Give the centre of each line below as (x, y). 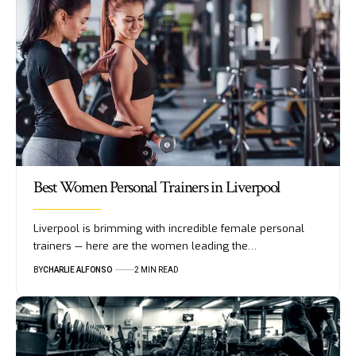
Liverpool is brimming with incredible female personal (168, 229)
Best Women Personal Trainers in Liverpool (157, 188)
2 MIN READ (156, 270)
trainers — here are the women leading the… (145, 246)
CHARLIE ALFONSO (77, 270)
